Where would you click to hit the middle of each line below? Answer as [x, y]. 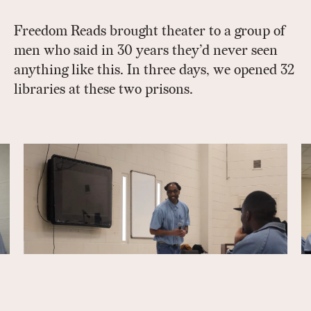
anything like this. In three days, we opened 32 [154, 70]
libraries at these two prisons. [103, 89]
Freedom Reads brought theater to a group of [150, 31]
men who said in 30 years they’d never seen [146, 50]
